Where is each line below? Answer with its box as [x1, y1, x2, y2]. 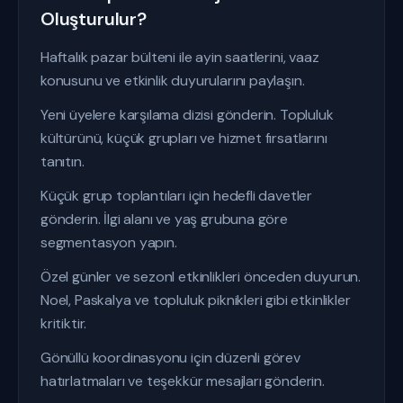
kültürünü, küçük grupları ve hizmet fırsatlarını [40, 129, 327, 148]
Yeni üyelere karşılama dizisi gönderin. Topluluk [40, 105, 334, 124]
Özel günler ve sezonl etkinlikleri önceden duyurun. [40, 267, 362, 286]
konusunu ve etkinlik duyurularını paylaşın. [40, 71, 305, 90]
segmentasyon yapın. [40, 233, 177, 252]
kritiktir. [40, 314, 87, 333]
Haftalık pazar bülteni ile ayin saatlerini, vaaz [40, 48, 319, 67]
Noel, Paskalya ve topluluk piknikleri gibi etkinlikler [40, 291, 351, 309]
